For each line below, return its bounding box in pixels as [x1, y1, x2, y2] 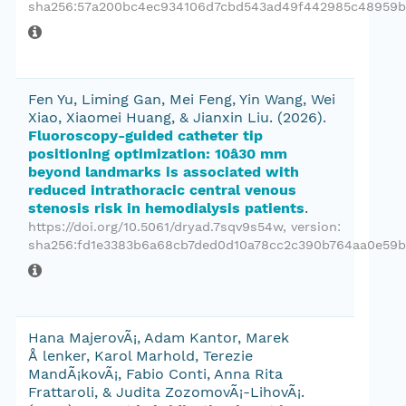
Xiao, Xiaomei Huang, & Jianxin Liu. [28, 109, 277, 126]
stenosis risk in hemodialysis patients [28, 199, 304, 217]
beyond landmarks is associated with [28, 163, 299, 180]
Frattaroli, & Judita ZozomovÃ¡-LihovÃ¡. [28, 383, 304, 401]
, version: [283, 219, 341, 234]
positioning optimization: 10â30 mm [28, 145, 287, 162]
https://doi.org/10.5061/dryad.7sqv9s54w [28, 219, 283, 234]
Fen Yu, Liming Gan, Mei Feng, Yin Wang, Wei [28, 91, 335, 108]
